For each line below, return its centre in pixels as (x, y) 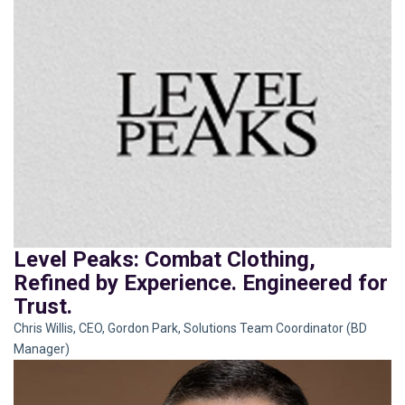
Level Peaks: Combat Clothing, (165, 257)
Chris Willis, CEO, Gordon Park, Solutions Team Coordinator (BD (190, 326)
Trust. (43, 304)
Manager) (42, 347)
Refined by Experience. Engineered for (201, 281)
